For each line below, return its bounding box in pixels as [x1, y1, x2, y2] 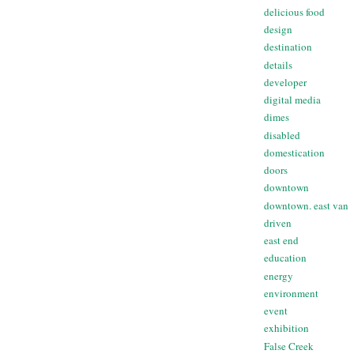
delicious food [264, 4, 325, 19]
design [264, 22, 292, 37]
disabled [264, 127, 300, 142]
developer [264, 74, 307, 89]
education [264, 250, 307, 265]
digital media [264, 92, 321, 107]
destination [264, 40, 312, 55]
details [264, 57, 292, 72]
